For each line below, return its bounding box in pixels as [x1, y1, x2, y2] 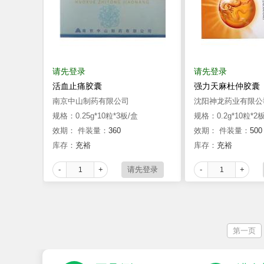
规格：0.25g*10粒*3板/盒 [52, 111, 138, 120]
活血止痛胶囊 [52, 81, 102, 91]
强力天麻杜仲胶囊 [194, 81, 260, 91]
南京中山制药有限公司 [52, 97, 129, 105]
